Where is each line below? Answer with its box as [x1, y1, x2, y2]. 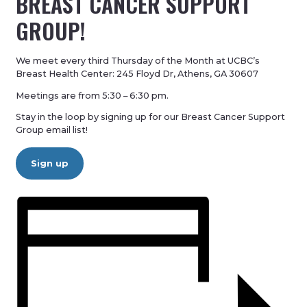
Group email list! [16, 125, 88, 136]
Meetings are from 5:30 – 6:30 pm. [16, 90, 169, 101]
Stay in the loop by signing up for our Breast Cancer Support [16, 112, 286, 123]
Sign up [31, 158, 69, 169]
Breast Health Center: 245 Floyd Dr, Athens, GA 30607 [16, 68, 259, 79]
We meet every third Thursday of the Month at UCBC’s [16, 55, 260, 66]
